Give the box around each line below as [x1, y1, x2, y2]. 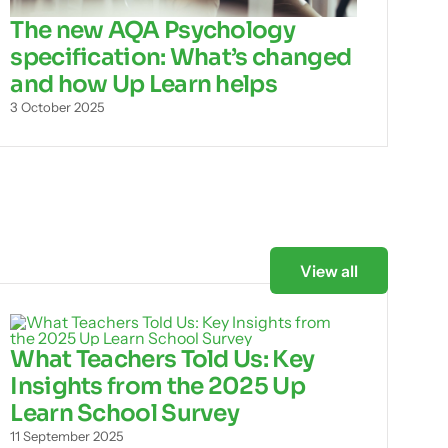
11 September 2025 [10, 428, 125, 445]
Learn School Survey [10, 398, 240, 429]
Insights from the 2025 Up [10, 371, 305, 402]
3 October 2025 [10, 99, 106, 116]
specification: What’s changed [10, 42, 352, 73]
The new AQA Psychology [10, 15, 296, 46]
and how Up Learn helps [10, 69, 278, 100]
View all [300, 261, 358, 282]
